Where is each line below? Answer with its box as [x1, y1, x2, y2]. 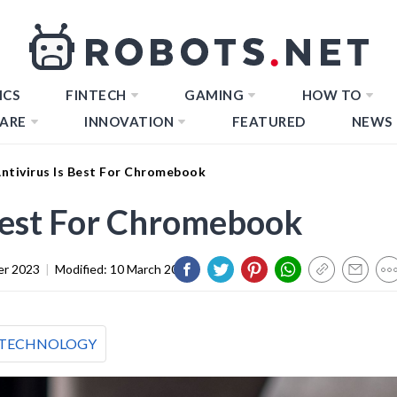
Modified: [55, 261, 110, 276]
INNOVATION [84, 113, 174, 129]
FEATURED [231, 113, 306, 129]
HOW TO [301, 87, 362, 103]
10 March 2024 [110, 261, 192, 276]
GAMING [184, 87, 244, 103]
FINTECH [66, 87, 127, 103]
